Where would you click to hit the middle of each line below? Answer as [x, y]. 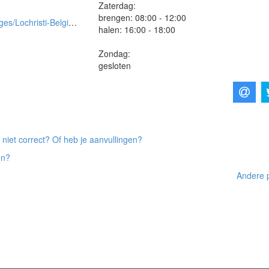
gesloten [115, 65]
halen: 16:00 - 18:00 [137, 29]
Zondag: [115, 53]
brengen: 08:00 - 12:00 [143, 17]
